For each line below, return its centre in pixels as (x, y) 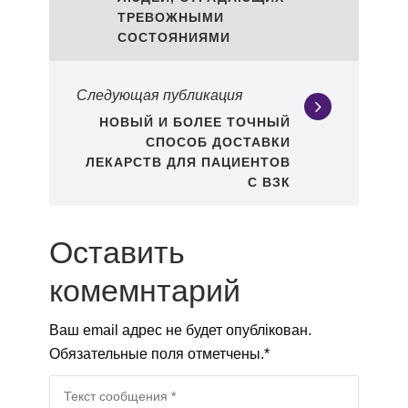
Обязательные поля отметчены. (157, 354)
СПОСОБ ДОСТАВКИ (218, 143)
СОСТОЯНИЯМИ (174, 38)
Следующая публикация (160, 96)
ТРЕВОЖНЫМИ (171, 18)
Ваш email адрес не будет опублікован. (180, 331)
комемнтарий (145, 291)
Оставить (117, 253)
